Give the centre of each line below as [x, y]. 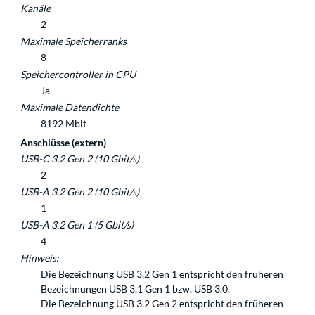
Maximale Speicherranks [73, 41]
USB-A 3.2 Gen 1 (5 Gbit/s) [77, 225]
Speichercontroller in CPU [78, 75]
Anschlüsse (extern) [63, 143]
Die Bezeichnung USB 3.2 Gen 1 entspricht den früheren [162, 274]
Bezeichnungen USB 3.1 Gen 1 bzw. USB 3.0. [135, 289]
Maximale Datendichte [70, 108]
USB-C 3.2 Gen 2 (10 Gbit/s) [80, 159]
